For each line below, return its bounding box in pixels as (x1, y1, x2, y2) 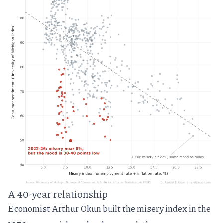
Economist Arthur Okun (8, 202, 103, 215)
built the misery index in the (103, 202, 211, 215)
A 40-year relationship (8, 187, 108, 201)
